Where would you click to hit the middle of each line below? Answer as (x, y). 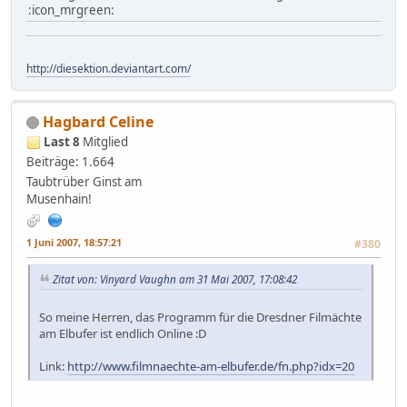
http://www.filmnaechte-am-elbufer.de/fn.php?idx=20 (211, 366)
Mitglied (105, 141)
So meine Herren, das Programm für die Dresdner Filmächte (200, 317)
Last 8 (62, 141)
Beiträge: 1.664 (70, 161)
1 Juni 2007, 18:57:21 (74, 242)
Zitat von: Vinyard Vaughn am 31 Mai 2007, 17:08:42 (175, 278)
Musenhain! (59, 199)
